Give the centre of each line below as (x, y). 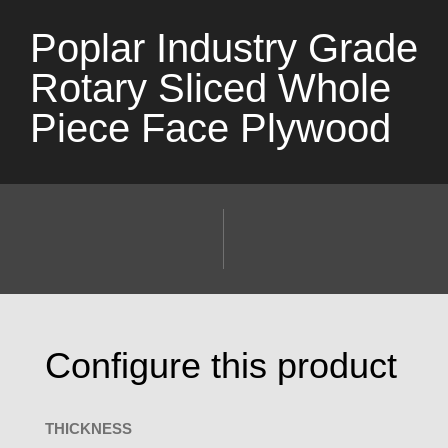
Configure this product (220, 365)
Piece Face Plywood (210, 128)
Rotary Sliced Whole (210, 88)
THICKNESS (88, 428)
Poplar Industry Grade (224, 48)
